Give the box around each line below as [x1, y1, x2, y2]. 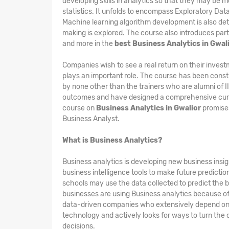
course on [62, 103, 96, 112]
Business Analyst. [62, 114, 120, 123]
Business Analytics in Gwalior [96, 103, 201, 112]
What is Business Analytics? [62, 135, 162, 145]
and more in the [62, 39, 114, 48]
